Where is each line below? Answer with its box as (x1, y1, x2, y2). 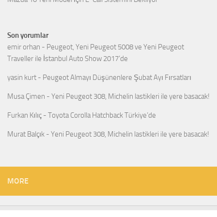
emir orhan (7, 43, 40, 52)
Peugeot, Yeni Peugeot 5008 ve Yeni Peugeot (46, 43, 184, 52)
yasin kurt (7, 73, 36, 82)
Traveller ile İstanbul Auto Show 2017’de (7, 54, 128, 63)
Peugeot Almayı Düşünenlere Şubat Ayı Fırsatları (43, 73, 191, 82)
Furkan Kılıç (7, 111, 42, 120)
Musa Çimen (7, 92, 45, 101)
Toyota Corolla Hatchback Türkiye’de (48, 111, 156, 120)
